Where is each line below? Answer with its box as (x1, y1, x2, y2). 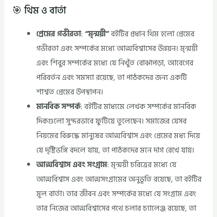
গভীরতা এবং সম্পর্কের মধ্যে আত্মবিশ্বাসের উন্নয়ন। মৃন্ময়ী (36, 42, 198, 55)
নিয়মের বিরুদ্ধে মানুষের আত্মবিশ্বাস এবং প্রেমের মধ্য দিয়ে (36, 129, 200, 142)
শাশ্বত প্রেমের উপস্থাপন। (36, 86, 103, 99)
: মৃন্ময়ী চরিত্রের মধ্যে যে (107, 158, 176, 171)
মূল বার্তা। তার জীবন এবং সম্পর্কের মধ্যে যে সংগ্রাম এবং (36, 187, 196, 201)
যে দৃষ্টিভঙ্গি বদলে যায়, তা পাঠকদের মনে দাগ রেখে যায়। (36, 144, 194, 157)
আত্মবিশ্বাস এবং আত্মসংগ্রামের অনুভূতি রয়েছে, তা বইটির (36, 173, 201, 186)
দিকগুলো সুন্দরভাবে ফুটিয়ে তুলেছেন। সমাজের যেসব (36, 115, 186, 128)
